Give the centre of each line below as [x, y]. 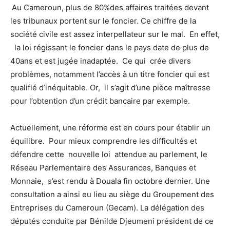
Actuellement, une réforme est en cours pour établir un [110, 128]
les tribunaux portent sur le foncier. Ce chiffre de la [103, 21]
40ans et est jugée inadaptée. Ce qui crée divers [101, 61]
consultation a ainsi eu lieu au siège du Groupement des [112, 195]
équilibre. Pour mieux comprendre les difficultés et [104, 141]
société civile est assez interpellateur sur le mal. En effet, [115, 34]
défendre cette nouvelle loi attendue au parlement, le [109, 155]
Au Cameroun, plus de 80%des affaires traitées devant [110, 8]
